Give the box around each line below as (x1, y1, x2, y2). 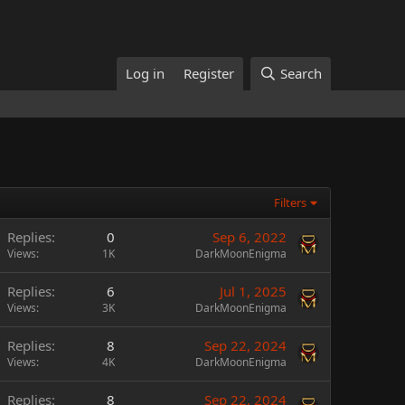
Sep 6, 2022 (212, 228, 287, 246)
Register (184, 64, 235, 82)
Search (280, 64, 322, 82)
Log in (126, 64, 165, 82)
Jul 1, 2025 (220, 282, 287, 300)
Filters (274, 194, 307, 211)
